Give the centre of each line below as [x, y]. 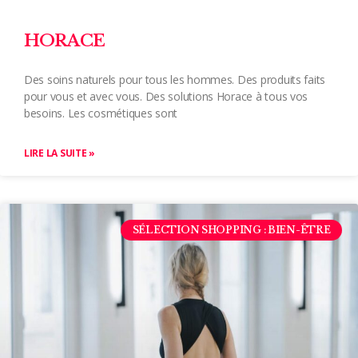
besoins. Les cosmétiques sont [101, 113]
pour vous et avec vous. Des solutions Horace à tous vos [166, 96]
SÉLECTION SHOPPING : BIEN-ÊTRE [231, 229]
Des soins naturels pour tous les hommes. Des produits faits [175, 79]
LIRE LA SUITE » [60, 153]
